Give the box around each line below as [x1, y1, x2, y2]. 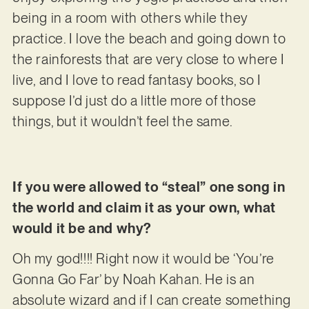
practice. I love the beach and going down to [12, 30, 286, 48]
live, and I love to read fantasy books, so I [12, 72, 261, 89]
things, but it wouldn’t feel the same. [12, 113, 236, 130]
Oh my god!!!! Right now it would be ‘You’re [12, 250, 275, 267]
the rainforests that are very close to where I [12, 51, 285, 68]
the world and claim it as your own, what [12, 199, 276, 216]
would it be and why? [12, 219, 154, 237]
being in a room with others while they [12, 10, 248, 27]
